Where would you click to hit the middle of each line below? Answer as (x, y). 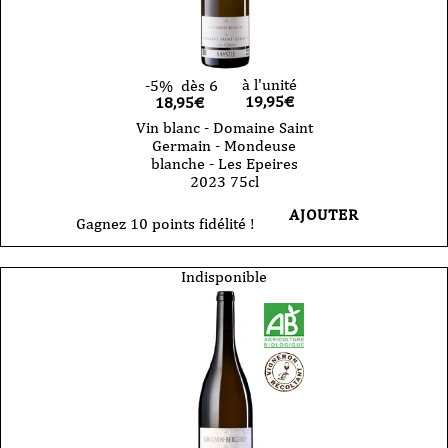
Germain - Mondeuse (224, 145)
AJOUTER (323, 214)
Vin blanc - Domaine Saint (224, 127)
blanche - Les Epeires (224, 163)
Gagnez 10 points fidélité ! (165, 223)
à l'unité (269, 84)
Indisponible (224, 276)
